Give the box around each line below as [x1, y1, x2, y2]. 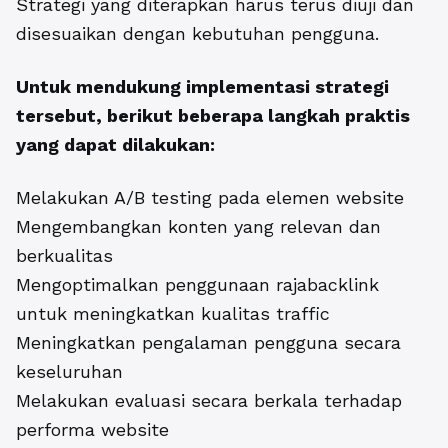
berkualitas [16, 245, 113, 267]
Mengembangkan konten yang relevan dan [16, 216, 381, 238]
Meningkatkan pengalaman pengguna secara [16, 332, 401, 354]
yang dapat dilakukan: [16, 134, 215, 156]
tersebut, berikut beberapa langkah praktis [16, 105, 410, 127]
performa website [16, 419, 169, 441]
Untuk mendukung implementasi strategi [16, 76, 389, 98]
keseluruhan [16, 361, 123, 383]
